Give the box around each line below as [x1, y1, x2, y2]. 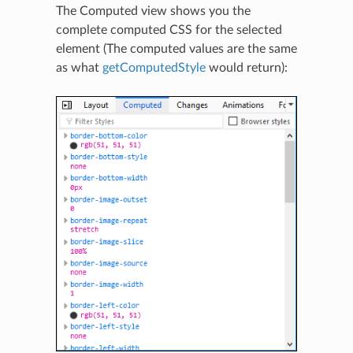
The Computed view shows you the [55, 4, 251, 17]
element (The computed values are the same [55, 42, 297, 55]
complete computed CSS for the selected [55, 23, 282, 36]
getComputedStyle [102, 61, 206, 74]
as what [55, 61, 102, 74]
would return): [205, 61, 288, 74]
